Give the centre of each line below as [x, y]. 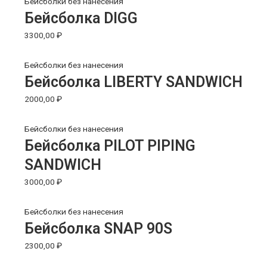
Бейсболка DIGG [81, 18]
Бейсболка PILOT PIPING [110, 146]
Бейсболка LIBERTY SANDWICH [134, 82]
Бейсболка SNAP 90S [99, 229]
